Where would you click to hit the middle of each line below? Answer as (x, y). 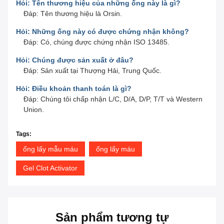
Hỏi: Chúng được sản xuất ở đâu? (75, 60)
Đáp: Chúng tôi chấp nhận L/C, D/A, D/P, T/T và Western (113, 99)
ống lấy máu (115, 149)
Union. (34, 110)
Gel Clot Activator (50, 168)
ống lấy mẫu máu (50, 149)
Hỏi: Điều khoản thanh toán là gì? (74, 89)
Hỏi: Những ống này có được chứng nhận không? (102, 32)
